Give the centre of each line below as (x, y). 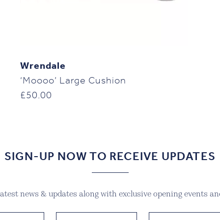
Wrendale (43, 67)
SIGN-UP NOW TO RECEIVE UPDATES (110, 157)
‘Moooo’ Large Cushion (73, 81)
